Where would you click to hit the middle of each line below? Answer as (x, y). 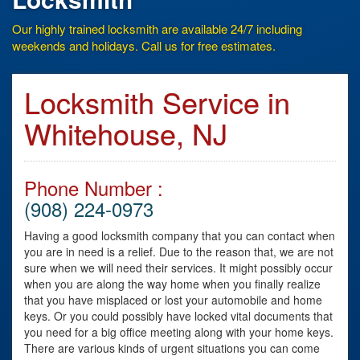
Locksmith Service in (157, 101)
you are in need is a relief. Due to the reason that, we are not (179, 251)
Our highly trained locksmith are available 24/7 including (157, 28)
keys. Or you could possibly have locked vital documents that (178, 315)
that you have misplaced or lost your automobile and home (173, 299)
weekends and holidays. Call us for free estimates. (144, 45)
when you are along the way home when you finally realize (172, 283)
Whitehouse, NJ (126, 133)
